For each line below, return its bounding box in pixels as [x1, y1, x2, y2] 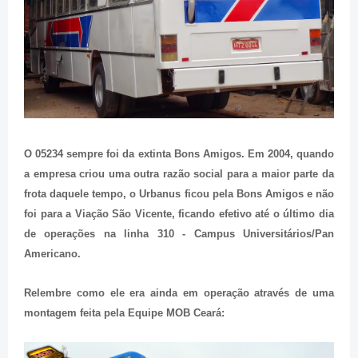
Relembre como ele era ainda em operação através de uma [24, 286, 334, 299]
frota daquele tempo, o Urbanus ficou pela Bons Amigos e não [24, 187, 334, 200]
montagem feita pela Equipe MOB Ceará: [24, 306, 225, 319]
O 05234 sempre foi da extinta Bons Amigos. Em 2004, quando [24, 147, 334, 160]
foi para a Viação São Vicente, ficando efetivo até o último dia [24, 207, 334, 220]
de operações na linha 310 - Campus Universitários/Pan [24, 227, 334, 240]
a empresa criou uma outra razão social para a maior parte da [24, 167, 334, 180]
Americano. [24, 247, 81, 260]
